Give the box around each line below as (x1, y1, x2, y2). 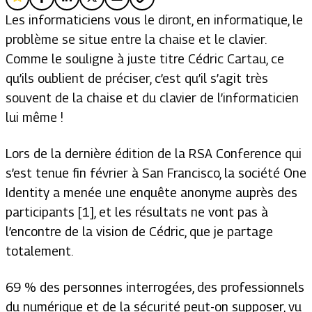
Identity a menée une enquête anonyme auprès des (6, 185, 297, 200)
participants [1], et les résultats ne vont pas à (6, 205, 268, 219)
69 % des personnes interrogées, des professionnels (6, 280, 304, 295)
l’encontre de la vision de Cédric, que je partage (6, 224, 273, 239)
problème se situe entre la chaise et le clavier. (6, 32, 266, 47)
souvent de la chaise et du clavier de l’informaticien (6, 91, 299, 105)
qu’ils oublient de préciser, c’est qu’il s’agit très (6, 71, 268, 86)
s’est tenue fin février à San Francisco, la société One (6, 166, 306, 180)
